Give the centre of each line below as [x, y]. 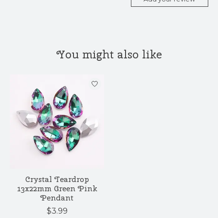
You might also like [109, 54]
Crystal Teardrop [57, 180]
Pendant [57, 198]
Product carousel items [55, 79]
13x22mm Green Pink [57, 189]
